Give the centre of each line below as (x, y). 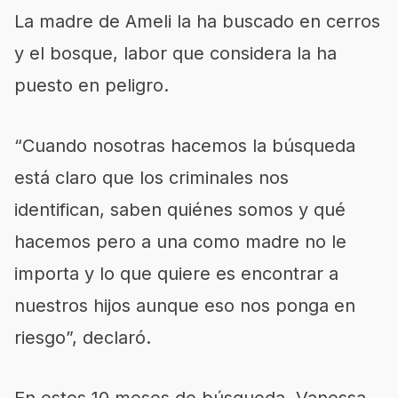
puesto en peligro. (92, 85)
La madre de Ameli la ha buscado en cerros (197, 21)
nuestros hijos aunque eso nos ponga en (185, 305)
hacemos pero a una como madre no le (180, 241)
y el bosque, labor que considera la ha (175, 53)
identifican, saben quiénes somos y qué (180, 209)
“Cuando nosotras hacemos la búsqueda (185, 145)
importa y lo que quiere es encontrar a (176, 273)
